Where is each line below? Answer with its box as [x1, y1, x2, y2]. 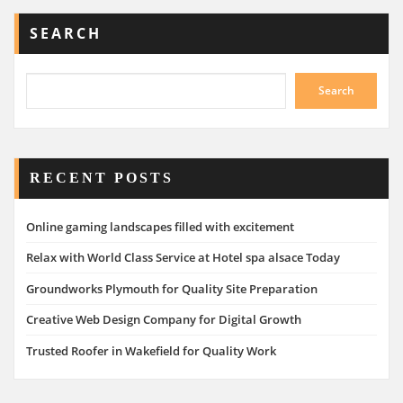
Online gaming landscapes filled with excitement [26, 219, 294, 236]
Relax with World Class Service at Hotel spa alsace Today [26, 249, 340, 266]
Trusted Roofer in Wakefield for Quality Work [26, 342, 276, 359]
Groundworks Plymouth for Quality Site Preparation [26, 280, 318, 297]
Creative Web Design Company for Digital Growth [26, 311, 301, 328]
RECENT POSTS [30, 169, 175, 186]
